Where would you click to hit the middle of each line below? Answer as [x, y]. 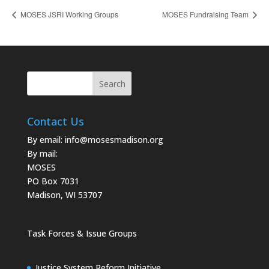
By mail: [42, 153]
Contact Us [55, 121]
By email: [46, 139]
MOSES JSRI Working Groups [68, 14]
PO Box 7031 [53, 181]
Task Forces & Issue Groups [82, 234]
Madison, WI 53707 [64, 195]
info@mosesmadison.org [114, 139]
